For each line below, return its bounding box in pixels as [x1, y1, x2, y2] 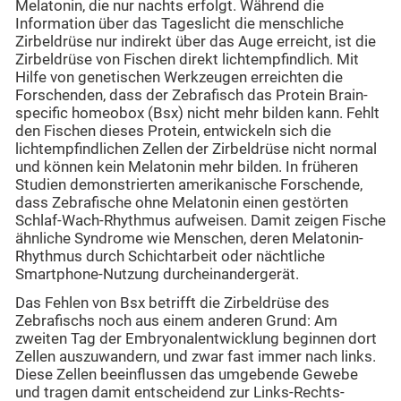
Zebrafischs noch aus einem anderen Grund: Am [15, 312, 337, 330]
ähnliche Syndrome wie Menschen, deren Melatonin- [15, 229, 363, 247]
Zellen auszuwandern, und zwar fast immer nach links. [15, 348, 376, 366]
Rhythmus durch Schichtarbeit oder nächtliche [15, 247, 325, 265]
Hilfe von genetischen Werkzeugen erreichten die [15, 68, 343, 86]
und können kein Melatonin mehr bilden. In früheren [15, 158, 358, 175]
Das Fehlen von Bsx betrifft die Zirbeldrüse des [15, 294, 329, 312]
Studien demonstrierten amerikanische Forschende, [15, 175, 363, 193]
